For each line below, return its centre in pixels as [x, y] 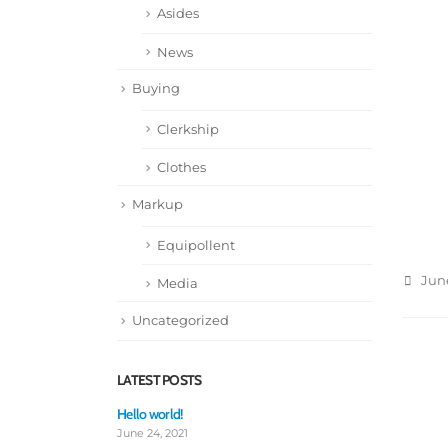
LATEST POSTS [159, 379]
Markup [157, 204]
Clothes [181, 167]
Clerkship [188, 128]
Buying [156, 88]
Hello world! [150, 413]
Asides [178, 12]
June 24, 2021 [152, 432]
